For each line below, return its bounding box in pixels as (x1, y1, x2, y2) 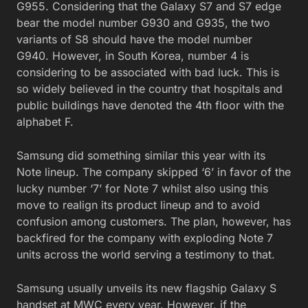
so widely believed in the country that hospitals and (16, 81, 283, 96)
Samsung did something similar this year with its (16, 148, 265, 162)
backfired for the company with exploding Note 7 (16, 230, 273, 245)
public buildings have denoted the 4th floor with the (16, 98, 284, 112)
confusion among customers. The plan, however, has (16, 214, 291, 228)
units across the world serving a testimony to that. (16, 247, 275, 261)
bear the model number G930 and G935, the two (16, 15, 270, 30)
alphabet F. (16, 114, 74, 129)
